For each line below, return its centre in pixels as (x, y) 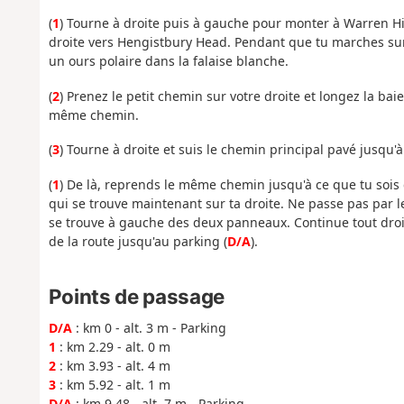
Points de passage (136, 297)
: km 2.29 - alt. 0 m (113, 347)
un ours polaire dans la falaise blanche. (168, 61)
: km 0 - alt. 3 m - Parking (149, 328)
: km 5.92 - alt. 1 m (113, 385)
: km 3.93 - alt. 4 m (113, 366)
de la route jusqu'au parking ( (138, 241)
